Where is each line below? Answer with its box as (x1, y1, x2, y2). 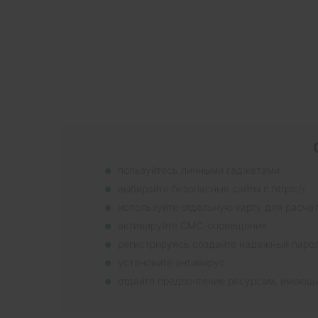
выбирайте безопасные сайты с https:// (118, 182, 305, 194)
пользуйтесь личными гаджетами (118, 163, 280, 176)
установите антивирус (118, 256, 225, 268)
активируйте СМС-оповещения (118, 219, 267, 231)
